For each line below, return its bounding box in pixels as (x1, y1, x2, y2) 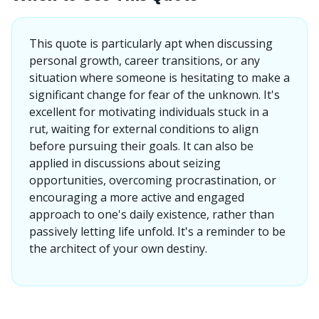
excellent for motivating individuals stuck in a (29, 104, 268, 120)
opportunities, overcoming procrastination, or (29, 172, 276, 188)
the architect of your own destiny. (29, 241, 207, 256)
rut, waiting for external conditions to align (29, 121, 258, 137)
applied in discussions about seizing (29, 155, 221, 171)
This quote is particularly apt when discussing (29, 36, 273, 51)
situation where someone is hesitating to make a (29, 70, 290, 85)
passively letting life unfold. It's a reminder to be (29, 224, 286, 239)
